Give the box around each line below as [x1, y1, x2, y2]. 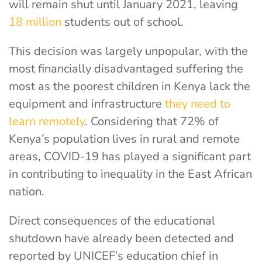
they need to [165, 96, 230, 112]
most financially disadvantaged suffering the [9, 61, 243, 77]
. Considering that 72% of [85, 113, 219, 129]
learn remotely [9, 113, 85, 129]
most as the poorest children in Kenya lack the [9, 78, 250, 94]
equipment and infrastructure [9, 96, 162, 112]
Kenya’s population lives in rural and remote [9, 131, 240, 147]
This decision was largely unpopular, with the [9, 43, 248, 59]
